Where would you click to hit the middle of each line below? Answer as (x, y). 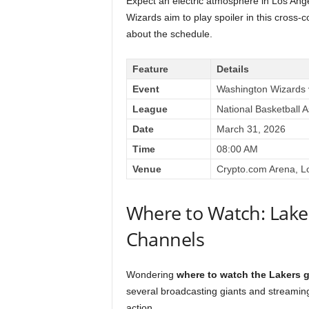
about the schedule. (169, 34)
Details (232, 69)
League (150, 109)
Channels (165, 239)
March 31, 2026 (251, 129)
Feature (150, 69)
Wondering (151, 275)
